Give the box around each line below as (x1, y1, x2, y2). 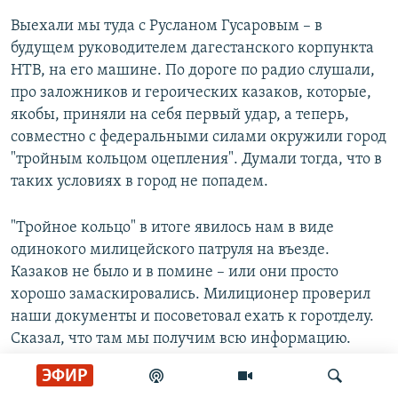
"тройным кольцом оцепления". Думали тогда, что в (11, 151, 382, 169)
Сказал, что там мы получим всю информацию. (11, 330, 351, 348)
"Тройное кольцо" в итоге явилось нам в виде (11, 219, 334, 237)
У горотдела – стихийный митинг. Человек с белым (11, 377, 381, 394)
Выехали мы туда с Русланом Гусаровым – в (11, 18, 322, 36)
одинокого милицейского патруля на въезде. (11, 242, 330, 259)
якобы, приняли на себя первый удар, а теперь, (11, 107, 349, 124)
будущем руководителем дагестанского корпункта (11, 40, 374, 58)
